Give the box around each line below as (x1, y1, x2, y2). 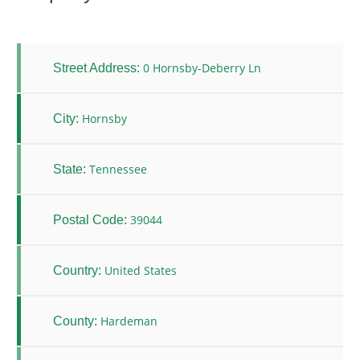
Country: (53, 263, 101, 277)
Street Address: (53, 60, 140, 75)
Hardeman (100, 313, 157, 329)
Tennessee (89, 162, 147, 178)
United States (104, 263, 177, 279)
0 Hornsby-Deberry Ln (143, 60, 261, 76)
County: (53, 313, 97, 328)
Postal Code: (53, 212, 127, 227)
